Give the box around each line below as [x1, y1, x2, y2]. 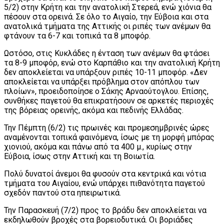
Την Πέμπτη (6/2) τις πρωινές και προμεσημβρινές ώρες [4, 122, 209, 132]
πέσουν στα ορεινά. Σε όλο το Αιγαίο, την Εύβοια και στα [4, 11, 208, 21]
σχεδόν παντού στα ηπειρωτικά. [4, 187, 121, 197]
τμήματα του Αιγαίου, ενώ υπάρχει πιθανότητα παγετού [4, 178, 205, 188]
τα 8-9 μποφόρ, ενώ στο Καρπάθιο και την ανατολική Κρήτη [4, 57, 220, 67]
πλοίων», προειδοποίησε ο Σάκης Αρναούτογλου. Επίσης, [4, 86, 208, 96]
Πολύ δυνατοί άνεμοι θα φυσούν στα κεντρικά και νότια [4, 168, 206, 178]
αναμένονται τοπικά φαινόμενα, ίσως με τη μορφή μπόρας [4, 132, 214, 142]
